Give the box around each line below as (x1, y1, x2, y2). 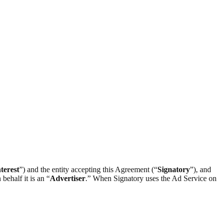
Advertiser (50, 174, 85, 183)
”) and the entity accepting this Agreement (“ (19, 165, 157, 174)
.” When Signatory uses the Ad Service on (85, 174, 217, 183)
